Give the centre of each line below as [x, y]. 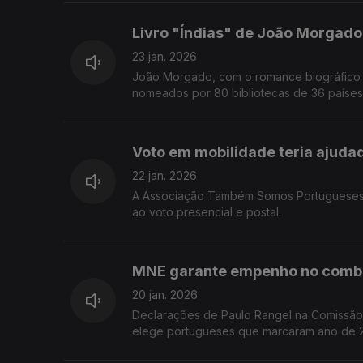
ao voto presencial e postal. [207, 212]
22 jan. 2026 [164, 176]
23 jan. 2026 [164, 57]
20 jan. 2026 [165, 295]
